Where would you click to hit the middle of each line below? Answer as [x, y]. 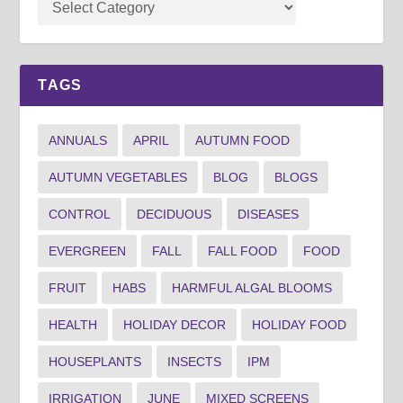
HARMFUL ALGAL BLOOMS [252, 288]
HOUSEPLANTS [95, 362]
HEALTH [73, 325]
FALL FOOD [243, 251]
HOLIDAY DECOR [175, 325]
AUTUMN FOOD [243, 141]
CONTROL [80, 215]
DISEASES [269, 215]
